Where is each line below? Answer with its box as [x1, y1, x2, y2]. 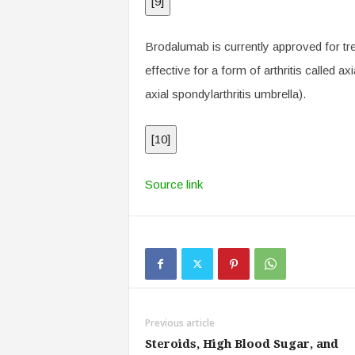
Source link [144, 177, 203, 191]
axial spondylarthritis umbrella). [144, 87, 306, 101]
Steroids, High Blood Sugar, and [144, 337, 338, 351]
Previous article [144, 316, 215, 330]
